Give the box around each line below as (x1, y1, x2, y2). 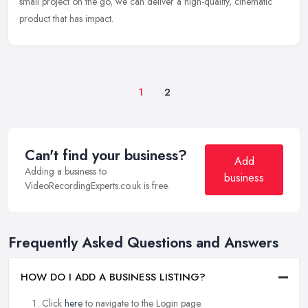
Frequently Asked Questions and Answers (8, 232, 278, 254)
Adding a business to (25, 164, 107, 179)
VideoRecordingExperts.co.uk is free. (25, 179, 169, 193)
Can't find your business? (25, 145, 187, 166)
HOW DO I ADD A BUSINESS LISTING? (21, 269, 206, 285)
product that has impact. (19, 12, 113, 26)
